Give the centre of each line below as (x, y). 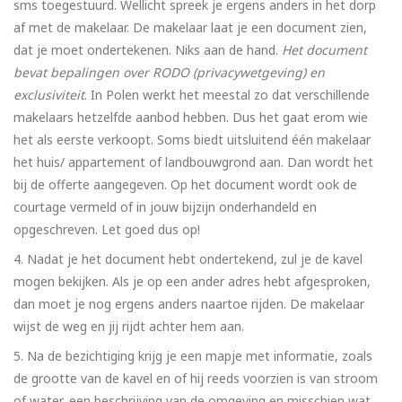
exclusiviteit (49, 95)
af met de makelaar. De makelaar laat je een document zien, (190, 28)
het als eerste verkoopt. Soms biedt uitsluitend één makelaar (192, 140)
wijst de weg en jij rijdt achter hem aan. (129, 327)
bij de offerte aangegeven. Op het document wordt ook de (185, 185)
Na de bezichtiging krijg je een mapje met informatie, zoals (200, 356)
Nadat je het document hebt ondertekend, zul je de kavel (195, 259)
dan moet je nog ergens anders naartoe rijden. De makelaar (189, 304)
